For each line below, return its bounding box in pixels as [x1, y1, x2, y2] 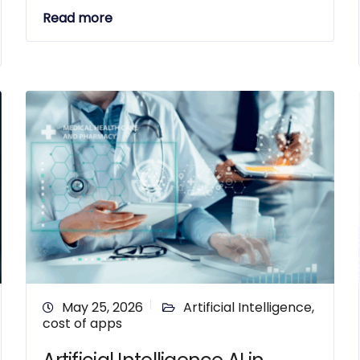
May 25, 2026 [62, 298, 144, 317]
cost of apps [43, 314, 123, 333]
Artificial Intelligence [183, 298, 313, 317]
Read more [43, 9, 113, 27]
